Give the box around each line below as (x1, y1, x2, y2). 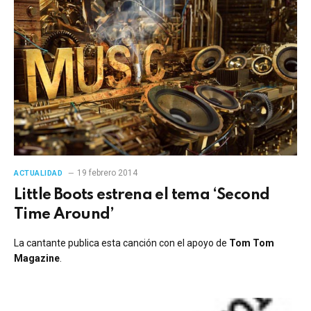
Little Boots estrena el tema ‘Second (14, 187, 270, 203)
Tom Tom (229, 237, 274, 249)
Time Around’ (14, 206, 115, 222)
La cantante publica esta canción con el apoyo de (14, 237, 229, 249)
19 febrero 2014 (76, 167, 137, 178)
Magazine (14, 252, 60, 264)
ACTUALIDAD (14, 168, 63, 178)
